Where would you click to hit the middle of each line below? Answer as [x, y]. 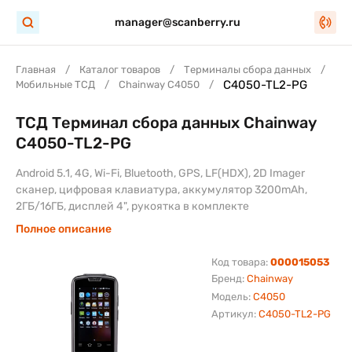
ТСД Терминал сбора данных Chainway [166, 123]
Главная [36, 70]
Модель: [232, 297]
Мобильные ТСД [55, 84]
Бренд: [229, 279]
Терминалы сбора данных [247, 70]
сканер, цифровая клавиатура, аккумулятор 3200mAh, [161, 190]
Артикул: [235, 314]
